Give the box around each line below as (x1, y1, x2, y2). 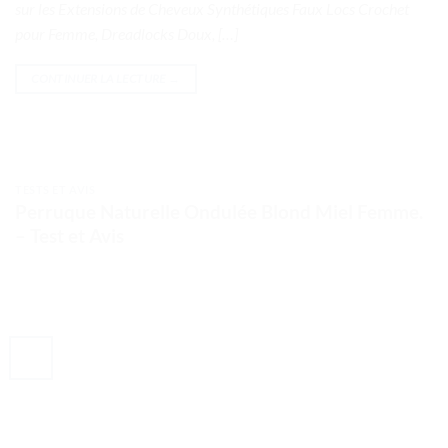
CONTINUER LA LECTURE (31, 70, 168, 86)
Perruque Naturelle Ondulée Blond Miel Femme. (15, 200, 423, 224)
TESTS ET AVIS (15, 182, 96, 196)
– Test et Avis (15, 224, 124, 248)
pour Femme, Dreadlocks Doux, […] (15, 23, 238, 43)
